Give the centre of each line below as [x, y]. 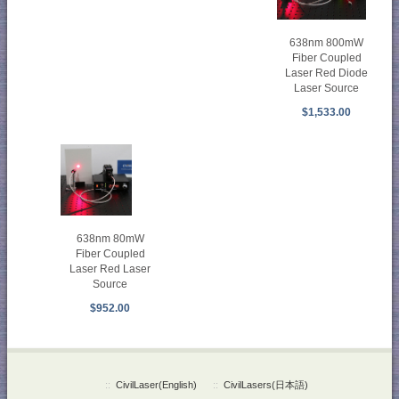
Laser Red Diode [327, 73]
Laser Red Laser [110, 269]
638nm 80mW [110, 239]
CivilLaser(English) [156, 385]
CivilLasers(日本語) [265, 385]
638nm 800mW [327, 43]
